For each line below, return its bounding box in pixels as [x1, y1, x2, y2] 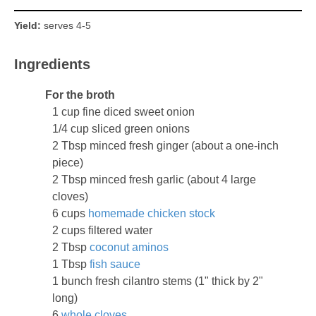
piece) [52, 156, 84, 169]
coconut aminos [90, 241, 169, 253]
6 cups [52, 207, 89, 219]
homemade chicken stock [88, 207, 216, 219]
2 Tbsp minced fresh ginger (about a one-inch [52, 139, 279, 152]
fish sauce [90, 257, 141, 270]
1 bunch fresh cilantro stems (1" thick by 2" [52, 274, 264, 287]
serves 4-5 [44, 20, 91, 32]
